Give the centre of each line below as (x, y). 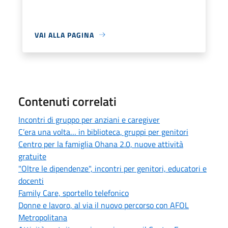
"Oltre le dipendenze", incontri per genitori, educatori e (112, 168)
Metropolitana (43, 217)
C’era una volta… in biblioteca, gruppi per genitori (103, 132)
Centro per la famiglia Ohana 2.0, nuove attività (101, 144)
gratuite (32, 156)
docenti (31, 180)
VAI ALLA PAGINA (64, 35)
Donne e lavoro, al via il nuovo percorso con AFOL (104, 205)
